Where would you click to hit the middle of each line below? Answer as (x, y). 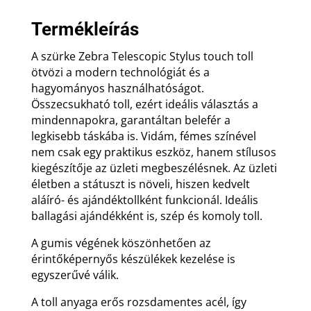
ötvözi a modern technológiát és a (120, 72)
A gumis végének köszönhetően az (121, 243)
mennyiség (56, 16)
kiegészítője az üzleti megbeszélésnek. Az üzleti (154, 168)
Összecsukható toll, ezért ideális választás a (144, 104)
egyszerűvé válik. (75, 275)
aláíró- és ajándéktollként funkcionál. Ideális (144, 200)
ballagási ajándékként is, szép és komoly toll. (146, 216)
